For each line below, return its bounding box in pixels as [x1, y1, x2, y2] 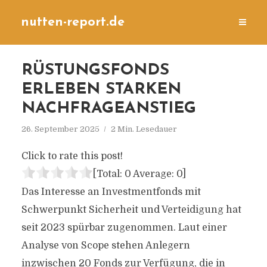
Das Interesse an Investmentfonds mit [21, 187, 201, 197]
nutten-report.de [21, 16, 125, 29]
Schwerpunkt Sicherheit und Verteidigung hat [21, 204, 241, 215]
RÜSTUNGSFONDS [21, 63, 169, 79]
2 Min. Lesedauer [110, 125, 177, 133]
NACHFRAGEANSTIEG [21, 101, 196, 117]
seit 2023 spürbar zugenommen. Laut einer [21, 222, 227, 233]
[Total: [92, 169, 125, 179]
